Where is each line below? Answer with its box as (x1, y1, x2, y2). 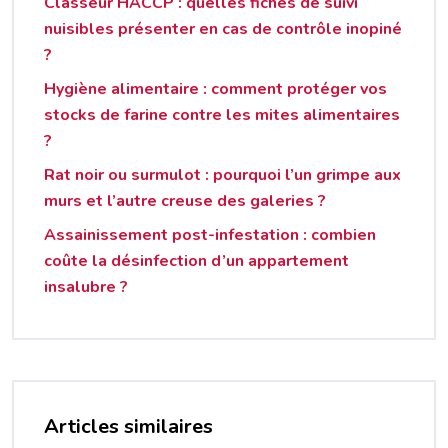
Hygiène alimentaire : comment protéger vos (44, 77, 387, 100)
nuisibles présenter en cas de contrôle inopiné (44, 17, 402, 40)
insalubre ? (44, 275, 128, 298)
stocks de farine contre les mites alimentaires (44, 103, 400, 126)
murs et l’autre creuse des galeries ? (44, 189, 326, 212)
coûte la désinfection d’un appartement (44, 249, 349, 272)
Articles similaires (44, 412, 213, 440)
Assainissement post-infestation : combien (44, 223, 376, 246)
